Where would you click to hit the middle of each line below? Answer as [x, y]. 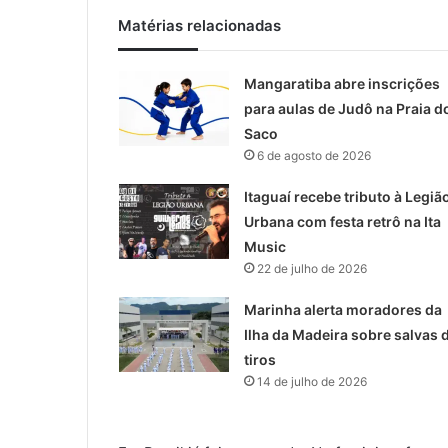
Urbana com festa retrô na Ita [342, 222]
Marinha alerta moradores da [342, 310]
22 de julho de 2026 [311, 269]
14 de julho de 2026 [311, 382]
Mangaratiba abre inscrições [341, 84]
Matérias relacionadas [199, 26]
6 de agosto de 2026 [313, 156]
